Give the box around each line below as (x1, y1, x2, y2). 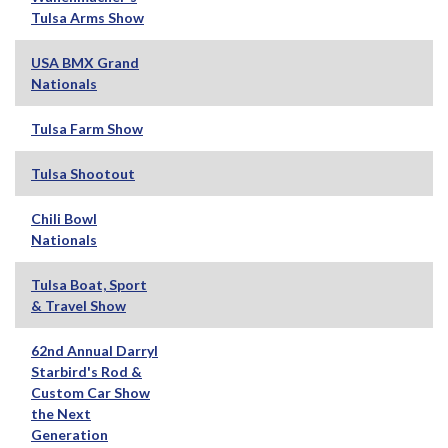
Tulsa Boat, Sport (31, 275, 147, 293)
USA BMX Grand (31, 53, 139, 71)
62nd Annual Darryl (31, 341, 158, 359)
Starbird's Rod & (31, 362, 142, 380)
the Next (31, 404, 91, 422)
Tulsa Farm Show (31, 119, 143, 137)
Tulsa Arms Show (31, 8, 144, 26)
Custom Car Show (31, 383, 150, 401)
